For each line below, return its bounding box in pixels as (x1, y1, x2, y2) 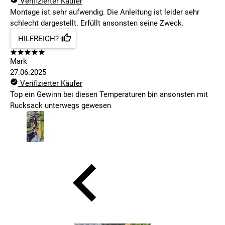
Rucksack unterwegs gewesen (10, 101, 111, 110)
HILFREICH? (18, 34, 59, 44)
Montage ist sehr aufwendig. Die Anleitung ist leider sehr (10, 8, 199, 17)
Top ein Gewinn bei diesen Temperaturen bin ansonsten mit (10, 90, 208, 99)
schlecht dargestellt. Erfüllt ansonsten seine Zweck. (10, 19, 184, 28)
